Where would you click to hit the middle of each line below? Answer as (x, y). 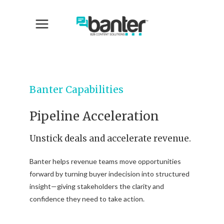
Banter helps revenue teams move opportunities (105, 161)
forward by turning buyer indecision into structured (109, 173)
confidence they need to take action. (87, 198)
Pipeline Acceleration (94, 116)
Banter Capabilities (76, 89)
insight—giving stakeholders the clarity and (97, 186)
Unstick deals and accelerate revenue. (110, 138)
